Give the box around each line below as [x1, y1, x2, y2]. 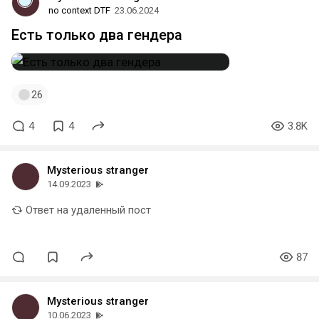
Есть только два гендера [11, 26, 182, 43]
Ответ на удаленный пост [23, 204, 151, 216]
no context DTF [48, 5, 110, 16]
